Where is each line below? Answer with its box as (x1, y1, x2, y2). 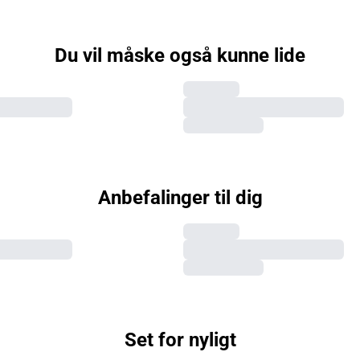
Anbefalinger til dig (97, 186, 263, 210)
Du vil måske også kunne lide (55, 44, 305, 67)
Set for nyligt (124, 329, 236, 352)
